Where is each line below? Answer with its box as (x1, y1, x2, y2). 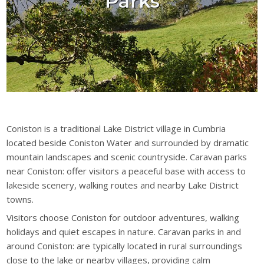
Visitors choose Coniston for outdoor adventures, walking (6, 212, 240, 224)
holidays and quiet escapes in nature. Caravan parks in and (6, 226, 242, 238)
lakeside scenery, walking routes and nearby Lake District (6, 179, 239, 191)
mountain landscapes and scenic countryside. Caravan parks (6, 150, 247, 163)
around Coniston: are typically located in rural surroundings (6, 240, 243, 252)
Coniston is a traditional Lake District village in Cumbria (6, 122, 226, 134)
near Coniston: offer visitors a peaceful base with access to (6, 164, 246, 177)
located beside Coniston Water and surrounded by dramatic (6, 136, 249, 148)
